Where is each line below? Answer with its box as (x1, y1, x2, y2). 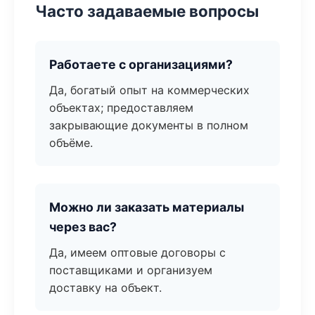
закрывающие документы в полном (49, 118, 248, 132)
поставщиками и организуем (49, 263, 212, 277)
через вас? (49, 219, 117, 234)
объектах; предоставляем (49, 101, 193, 115)
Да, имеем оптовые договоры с (49, 245, 226, 259)
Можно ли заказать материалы (49, 200, 244, 214)
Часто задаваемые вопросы (35, 1, 259, 20)
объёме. (49, 136, 93, 150)
